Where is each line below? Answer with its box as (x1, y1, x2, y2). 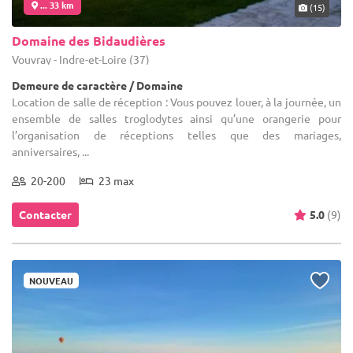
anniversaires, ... (12, 143, 89, 158)
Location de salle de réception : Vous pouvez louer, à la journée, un (12, 94, 341, 109)
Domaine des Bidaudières (12, 32, 165, 49)
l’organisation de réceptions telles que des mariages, (12, 127, 341, 142)
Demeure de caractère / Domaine (12, 77, 183, 92)
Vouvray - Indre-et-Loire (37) (12, 51, 150, 66)
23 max (94, 173, 134, 188)
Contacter (19, 206, 72, 221)
